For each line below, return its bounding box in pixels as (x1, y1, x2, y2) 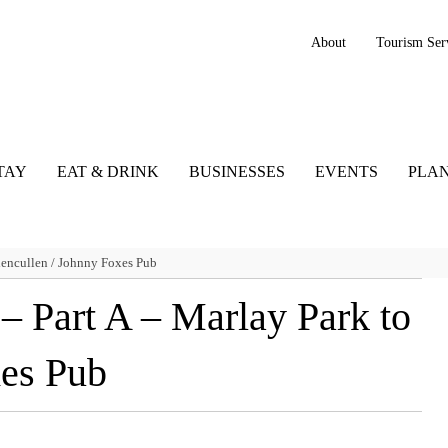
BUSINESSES (188, 163, 285, 181)
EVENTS (314, 163, 378, 181)
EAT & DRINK (56, 163, 159, 181)
